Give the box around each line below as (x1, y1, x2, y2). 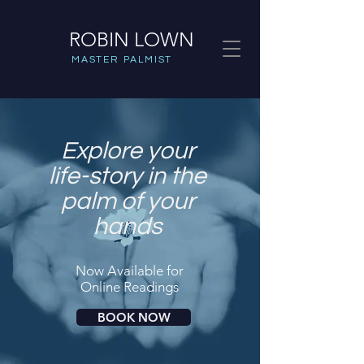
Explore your (60, 138, 195, 163)
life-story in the (49, 163, 206, 188)
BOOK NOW (97, 310, 171, 325)
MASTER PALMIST (71, 54, 173, 65)
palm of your (60, 188, 195, 214)
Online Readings (80, 279, 179, 295)
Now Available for (76, 262, 184, 279)
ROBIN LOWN (69, 28, 194, 51)
